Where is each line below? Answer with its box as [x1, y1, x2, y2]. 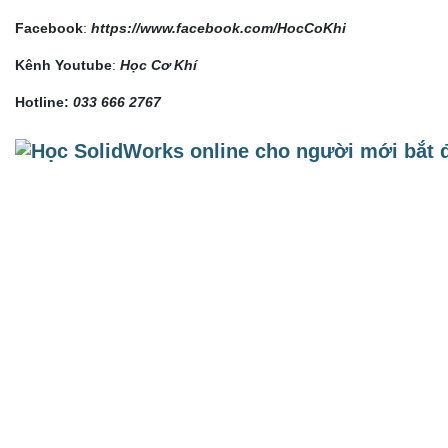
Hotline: [15, 94, 69, 111]
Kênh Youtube [15, 57, 112, 74]
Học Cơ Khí [120, 57, 197, 74]
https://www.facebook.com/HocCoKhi [91, 20, 346, 37]
